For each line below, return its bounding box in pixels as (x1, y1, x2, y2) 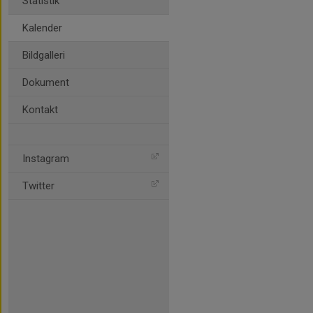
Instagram (22, 152, 69, 165)
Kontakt (22, 103, 58, 116)
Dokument (22, 76, 69, 89)
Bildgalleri (22, 49, 65, 61)
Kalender (22, 22, 62, 34)
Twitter (22, 180, 54, 192)
